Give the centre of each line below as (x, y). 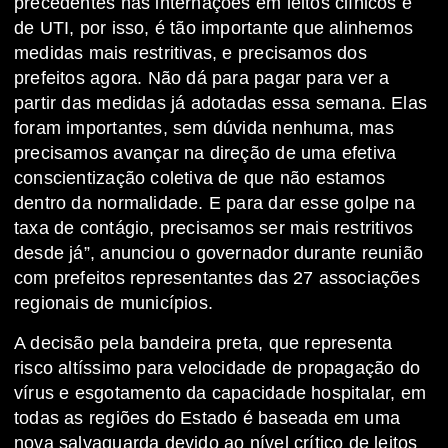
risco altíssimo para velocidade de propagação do (217, 368)
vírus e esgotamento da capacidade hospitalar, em (220, 393)
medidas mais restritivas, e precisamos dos (190, 53)
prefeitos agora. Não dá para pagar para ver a (202, 78)
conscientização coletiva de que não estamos (200, 178)
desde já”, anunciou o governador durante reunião (219, 253)
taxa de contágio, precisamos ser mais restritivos (214, 228)
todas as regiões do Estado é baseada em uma (207, 418)
